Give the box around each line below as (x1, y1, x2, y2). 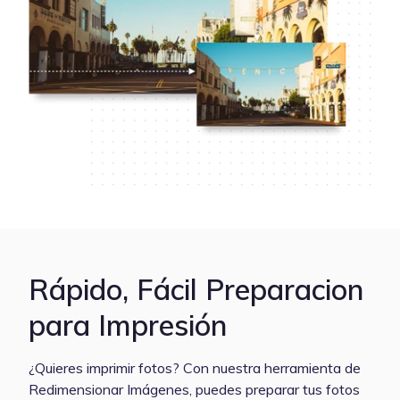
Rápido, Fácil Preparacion (29, 271, 364, 308)
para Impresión (29, 307, 228, 344)
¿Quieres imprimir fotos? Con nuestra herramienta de (29, 359, 361, 378)
